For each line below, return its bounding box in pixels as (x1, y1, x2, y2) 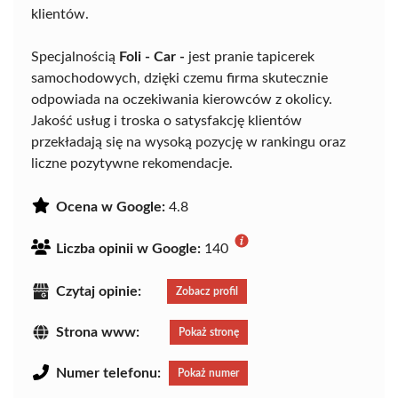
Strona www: (56, 325, 139, 340)
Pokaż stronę (179, 327, 239, 338)
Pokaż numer (178, 368, 239, 379)
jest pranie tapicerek (185, 50, 314, 65)
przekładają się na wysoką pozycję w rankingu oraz (31, 135, 346, 150)
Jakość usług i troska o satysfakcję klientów (31, 114, 302, 129)
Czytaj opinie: (56, 284, 141, 299)
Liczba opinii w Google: (56, 242, 201, 257)
